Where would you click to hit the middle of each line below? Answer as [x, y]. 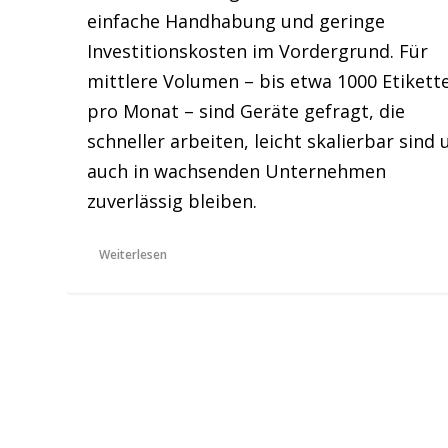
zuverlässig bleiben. [172, 200]
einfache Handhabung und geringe [236, 20]
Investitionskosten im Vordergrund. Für [258, 50]
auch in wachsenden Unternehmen [237, 170]
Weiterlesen [133, 254]
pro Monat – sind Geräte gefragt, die [246, 110]
